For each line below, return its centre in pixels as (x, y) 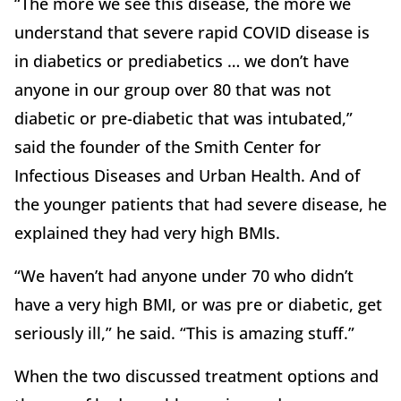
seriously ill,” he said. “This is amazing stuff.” (184, 333)
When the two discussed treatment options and (196, 376)
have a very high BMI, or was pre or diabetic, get (198, 305)
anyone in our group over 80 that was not (173, 90)
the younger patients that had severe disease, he (200, 205)
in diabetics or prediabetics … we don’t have (182, 61)
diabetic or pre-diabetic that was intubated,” (183, 119)
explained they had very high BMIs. (149, 233)
